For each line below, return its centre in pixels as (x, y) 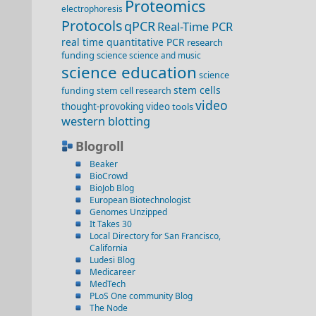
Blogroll (99, 146)
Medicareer (113, 272)
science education (129, 72)
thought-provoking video (116, 107)
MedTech (108, 284)
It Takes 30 (111, 224)
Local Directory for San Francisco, (155, 236)
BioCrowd (109, 176)
